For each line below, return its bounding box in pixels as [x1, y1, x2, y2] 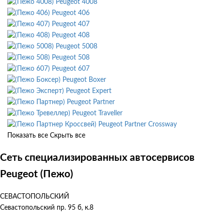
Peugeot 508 [52, 54, 90, 61]
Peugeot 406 [52, 9, 90, 16]
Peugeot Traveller [72, 109, 123, 117]
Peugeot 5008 [56, 43, 97, 50]
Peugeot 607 [52, 65, 90, 72]
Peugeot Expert [66, 87, 111, 94]
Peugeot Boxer [62, 76, 106, 83]
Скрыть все [50, 132, 85, 139]
